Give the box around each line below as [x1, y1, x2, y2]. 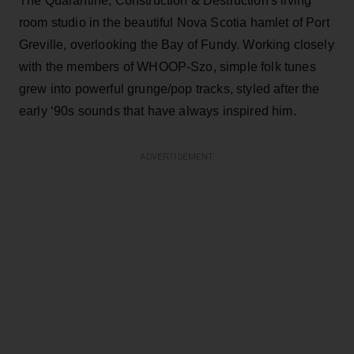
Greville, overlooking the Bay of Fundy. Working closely [19, 37, 334, 51]
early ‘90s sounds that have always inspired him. [19, 104, 296, 118]
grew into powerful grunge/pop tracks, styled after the [19, 81, 320, 96]
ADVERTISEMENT [140, 152, 214, 161]
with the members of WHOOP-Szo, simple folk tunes [19, 59, 316, 73]
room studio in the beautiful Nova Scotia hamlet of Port [19, 15, 330, 29]
